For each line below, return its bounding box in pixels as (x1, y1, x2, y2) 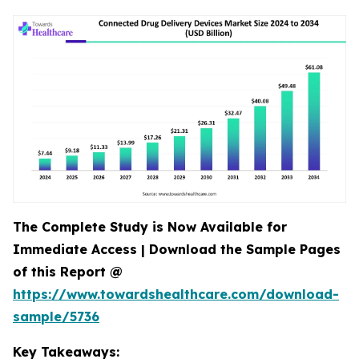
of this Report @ (13, 264, 123, 280)
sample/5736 (13, 309, 99, 325)
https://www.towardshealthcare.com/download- (13, 286, 339, 302)
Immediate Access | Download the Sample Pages (13, 241, 341, 257)
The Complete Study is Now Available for (13, 219, 287, 235)
